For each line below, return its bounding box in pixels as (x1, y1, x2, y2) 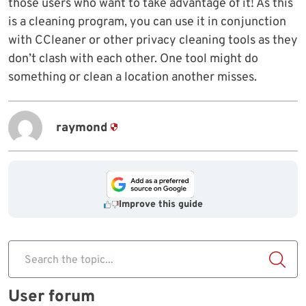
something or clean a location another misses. (8, 70, 257, 86)
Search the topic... (25, 253, 113, 267)
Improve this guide (118, 199, 203, 210)
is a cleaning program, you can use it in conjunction (8, 14, 286, 31)
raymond (56, 120, 107, 136)
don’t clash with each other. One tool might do (8, 51, 258, 68)
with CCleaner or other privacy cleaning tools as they (8, 33, 298, 49)
